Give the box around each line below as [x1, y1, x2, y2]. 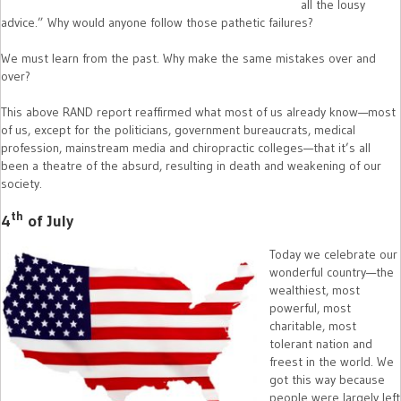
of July [23, 211, 73, 232]
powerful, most [269, 300, 351, 317]
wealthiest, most [269, 282, 360, 299]
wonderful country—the [269, 264, 394, 281]
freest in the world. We [269, 354, 394, 371]
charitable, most [269, 318, 356, 335]
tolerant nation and [269, 336, 372, 353]
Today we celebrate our [269, 246, 397, 263]
